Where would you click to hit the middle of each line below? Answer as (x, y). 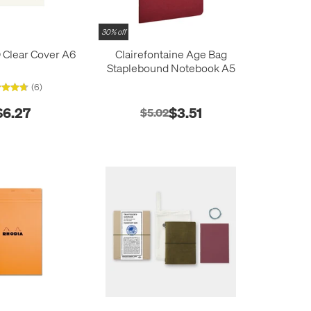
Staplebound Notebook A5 (171, 67)
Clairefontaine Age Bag (171, 53)
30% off (114, 32)
